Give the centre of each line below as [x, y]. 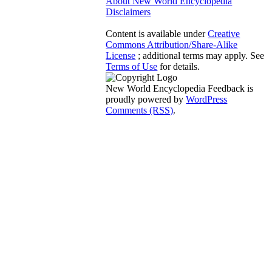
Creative [224, 33]
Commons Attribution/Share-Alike [172, 44]
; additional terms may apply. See [200, 55]
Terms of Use [132, 66]
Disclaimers [128, 12]
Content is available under [157, 33]
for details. [179, 66]
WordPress [207, 99]
